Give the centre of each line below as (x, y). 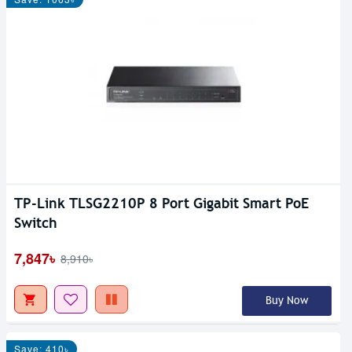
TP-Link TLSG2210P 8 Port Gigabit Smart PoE (161, 203)
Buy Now (286, 300)
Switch (36, 222)
